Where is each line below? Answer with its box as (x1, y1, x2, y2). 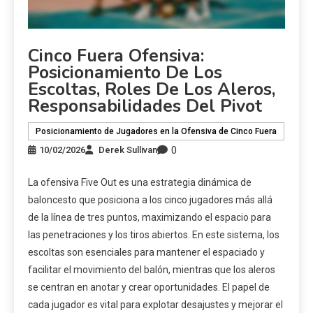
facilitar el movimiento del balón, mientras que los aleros (28, 263, 275, 275)
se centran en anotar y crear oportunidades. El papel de (28, 281, 270, 293)
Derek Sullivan (99, 145, 157, 156)
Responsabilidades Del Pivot (28, 94, 262, 118)
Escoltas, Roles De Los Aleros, (28, 77, 275, 101)
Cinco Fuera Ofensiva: (28, 43, 204, 68)
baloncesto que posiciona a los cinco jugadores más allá (28, 194, 272, 205)
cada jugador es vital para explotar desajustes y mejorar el (28, 298, 283, 310)
